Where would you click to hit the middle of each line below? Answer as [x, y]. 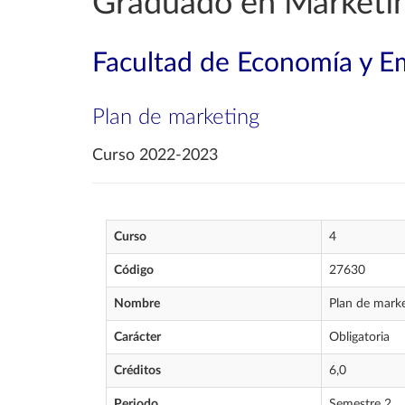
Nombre [137, 304]
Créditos [137, 371]
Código [134, 270]
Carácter [137, 337]
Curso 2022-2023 [155, 155]
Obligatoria [359, 337]
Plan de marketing [176, 118]
